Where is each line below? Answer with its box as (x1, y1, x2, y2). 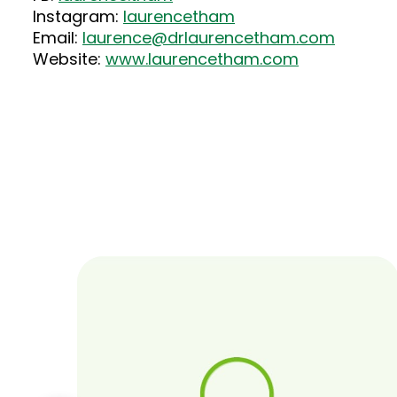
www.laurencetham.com (105, 48, 299, 70)
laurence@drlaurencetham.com (82, 27, 335, 49)
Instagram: (33, 5, 123, 27)
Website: (33, 48, 105, 70)
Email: (33, 27, 82, 49)
